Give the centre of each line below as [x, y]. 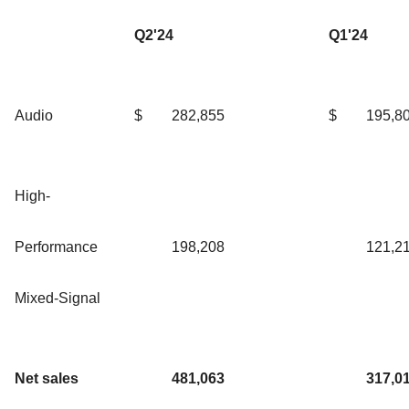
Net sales [47, 378]
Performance [56, 246]
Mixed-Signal [58, 298]
